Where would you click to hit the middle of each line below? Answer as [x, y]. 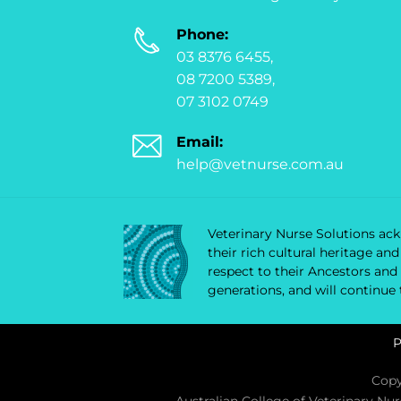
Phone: [202, 34]
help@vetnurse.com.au [260, 164]
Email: [200, 141]
